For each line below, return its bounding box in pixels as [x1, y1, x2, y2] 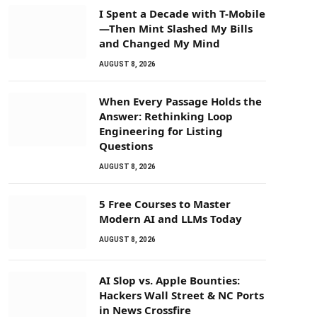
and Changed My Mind [99, 36, 220, 50]
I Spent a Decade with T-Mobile [99, 6, 265, 21]
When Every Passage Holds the [99, 94, 262, 108]
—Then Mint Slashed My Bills [99, 21, 253, 35]
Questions [99, 139, 153, 153]
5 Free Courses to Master [99, 197, 231, 211]
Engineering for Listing [99, 124, 223, 138]
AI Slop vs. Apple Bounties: [99, 273, 240, 287]
